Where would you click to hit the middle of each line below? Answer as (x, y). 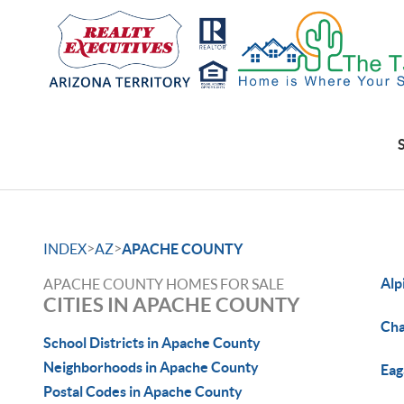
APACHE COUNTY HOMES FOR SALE (164, 284)
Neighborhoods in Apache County (151, 367)
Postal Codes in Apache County (143, 391)
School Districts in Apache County (152, 343)
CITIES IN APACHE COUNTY (171, 304)
